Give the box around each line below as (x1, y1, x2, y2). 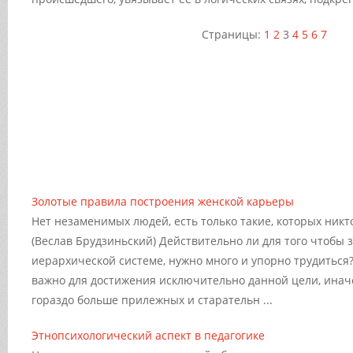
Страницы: (201, 27, 264, 42)
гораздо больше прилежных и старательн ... (32, 292, 273, 307)
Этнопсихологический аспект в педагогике (32, 328, 265, 343)
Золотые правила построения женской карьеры (32, 194, 294, 209)
